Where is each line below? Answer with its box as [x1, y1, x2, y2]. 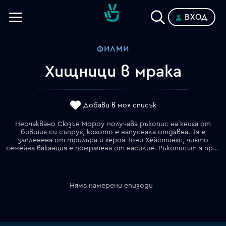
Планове [16, 81, 52, 89]
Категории [16, 49, 64, 58]
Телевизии [16, 34, 60, 42]
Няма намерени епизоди [70, 182, 153, 189]
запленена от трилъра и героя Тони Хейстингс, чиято [18, 137, 208, 144]
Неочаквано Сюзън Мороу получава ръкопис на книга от [15, 121, 211, 128]
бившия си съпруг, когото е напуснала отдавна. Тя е [21, 129, 205, 136]
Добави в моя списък [83, 102, 156, 109]
